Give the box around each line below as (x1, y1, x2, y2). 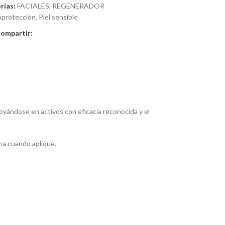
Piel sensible (38, 13, 78, 21)
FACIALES (17, 2, 49, 10)
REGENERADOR (52, 2, 104, 10)
